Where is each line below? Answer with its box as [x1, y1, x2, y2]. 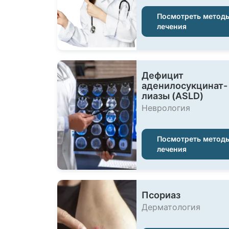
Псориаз [142, 190, 180, 200]
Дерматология [142, 202, 200, 212]
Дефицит [142, 70, 184, 81]
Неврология [142, 103, 190, 113]
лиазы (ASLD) [142, 90, 203, 101]
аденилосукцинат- [142, 80, 227, 91]
